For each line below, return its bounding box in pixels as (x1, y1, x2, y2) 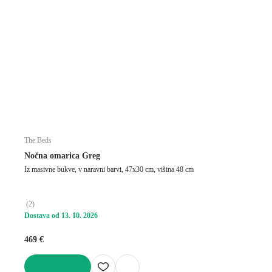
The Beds (24, 135, 52, 144)
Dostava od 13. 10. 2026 (24, 211, 98, 220)
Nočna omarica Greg (24, 151, 100, 160)
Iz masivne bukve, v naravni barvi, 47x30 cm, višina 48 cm (24, 165, 194, 174)
